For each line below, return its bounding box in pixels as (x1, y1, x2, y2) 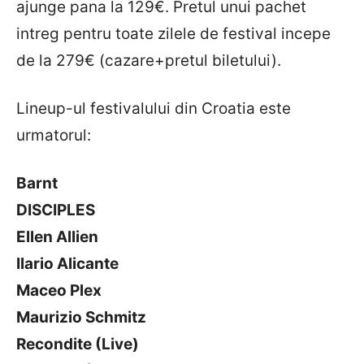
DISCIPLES (16, 200, 95, 219)
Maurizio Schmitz (16, 307, 146, 327)
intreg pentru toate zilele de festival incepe (16, 24, 331, 43)
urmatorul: (16, 125, 91, 145)
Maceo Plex (16, 280, 102, 300)
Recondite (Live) (16, 334, 139, 353)
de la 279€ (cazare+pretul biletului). (16, 50, 281, 70)
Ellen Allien (16, 227, 98, 246)
